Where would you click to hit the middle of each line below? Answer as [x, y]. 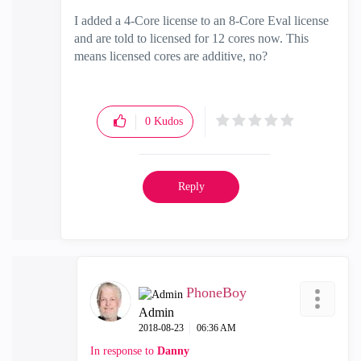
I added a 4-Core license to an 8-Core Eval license [201, 21]
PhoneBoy [216, 293]
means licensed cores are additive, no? [171, 56]
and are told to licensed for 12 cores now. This [191, 39]
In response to [124, 351]
